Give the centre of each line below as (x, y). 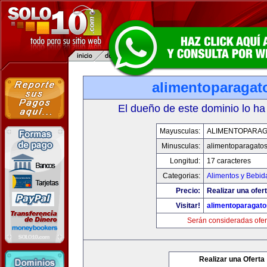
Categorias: (181, 176)
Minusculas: (181, 146)
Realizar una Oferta (232, 259)
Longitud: (185, 161)
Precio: (188, 191)
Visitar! (188, 206)
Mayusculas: (180, 131)
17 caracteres (229, 161)
